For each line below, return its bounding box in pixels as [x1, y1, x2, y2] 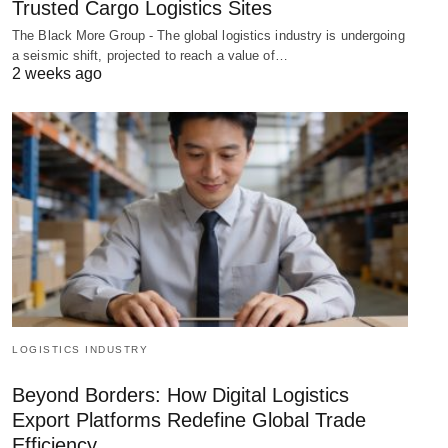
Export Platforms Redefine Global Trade [12, 409, 366, 432]
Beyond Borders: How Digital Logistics [12, 384, 349, 407]
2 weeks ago [12, 65, 102, 83]
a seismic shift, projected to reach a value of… [12, 48, 288, 64]
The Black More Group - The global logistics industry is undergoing [12, 28, 405, 44]
